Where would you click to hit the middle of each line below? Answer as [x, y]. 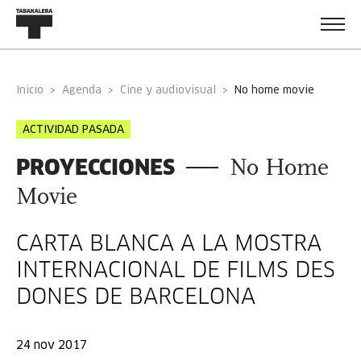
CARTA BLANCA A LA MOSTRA [169, 245]
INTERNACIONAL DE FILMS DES [176, 272]
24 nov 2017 [52, 346]
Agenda [85, 91]
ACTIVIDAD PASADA [73, 130]
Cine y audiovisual [168, 91]
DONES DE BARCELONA [136, 298]
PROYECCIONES [95, 167]
